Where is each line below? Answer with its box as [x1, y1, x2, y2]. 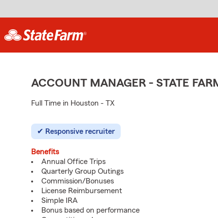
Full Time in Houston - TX [31, 99, 115, 107]
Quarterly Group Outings [41, 167, 124, 175]
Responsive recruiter [45, 127, 115, 135]
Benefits [31, 148, 59, 156]
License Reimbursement [41, 187, 122, 195]
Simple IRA [41, 197, 78, 204]
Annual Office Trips [41, 158, 106, 165]
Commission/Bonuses [41, 177, 114, 185]
